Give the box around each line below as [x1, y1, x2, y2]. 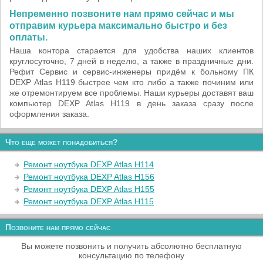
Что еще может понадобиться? [5, 137, 118, 147]
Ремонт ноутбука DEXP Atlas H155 [23, 184, 154, 194]
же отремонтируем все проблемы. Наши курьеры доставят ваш [9, 88, 254, 97]
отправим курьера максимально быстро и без [9, 21, 227, 31]
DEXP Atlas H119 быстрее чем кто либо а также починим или [9, 77, 254, 87]
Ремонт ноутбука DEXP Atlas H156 [23, 172, 154, 181]
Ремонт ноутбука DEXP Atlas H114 [23, 160, 154, 169]
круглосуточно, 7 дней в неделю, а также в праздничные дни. [9, 56, 254, 66]
